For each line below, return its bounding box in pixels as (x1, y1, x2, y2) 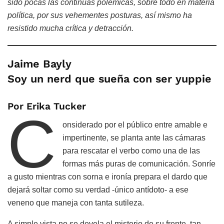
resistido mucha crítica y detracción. (7, 23, 133, 32)
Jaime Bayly (7, 57, 71, 70)
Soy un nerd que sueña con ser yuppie (7, 72, 211, 85)
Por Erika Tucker (7, 100, 86, 112)
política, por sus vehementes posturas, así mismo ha (7, 10, 192, 19)
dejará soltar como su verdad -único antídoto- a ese (7, 185, 188, 194)
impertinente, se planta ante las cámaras (62, 133, 206, 142)
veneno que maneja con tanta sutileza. (7, 198, 144, 207)
